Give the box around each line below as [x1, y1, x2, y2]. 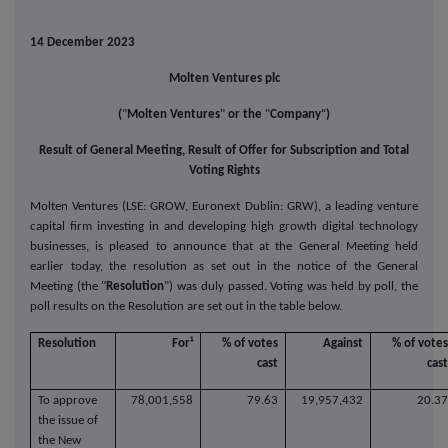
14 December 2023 [30, 36, 135, 50]
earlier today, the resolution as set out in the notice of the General [30, 260, 418, 274]
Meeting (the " [30, 280, 107, 294]
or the [225, 108, 265, 122]
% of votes [222, 337, 279, 351]
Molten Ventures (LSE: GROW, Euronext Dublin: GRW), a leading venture [30, 200, 418, 214]
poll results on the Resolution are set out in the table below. [30, 300, 342, 314]
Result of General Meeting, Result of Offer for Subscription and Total [39, 144, 409, 158]
